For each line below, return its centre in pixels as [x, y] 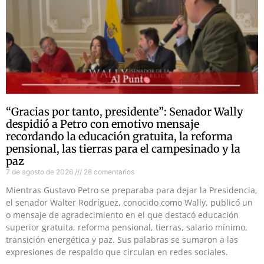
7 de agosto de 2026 [40, 171]
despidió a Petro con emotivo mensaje [103, 124]
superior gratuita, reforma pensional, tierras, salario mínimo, [127, 227]
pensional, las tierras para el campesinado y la [123, 148]
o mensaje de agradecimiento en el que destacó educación [122, 214]
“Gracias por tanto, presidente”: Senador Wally [125, 111]
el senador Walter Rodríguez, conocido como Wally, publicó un [129, 202]
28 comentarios [108, 171]
